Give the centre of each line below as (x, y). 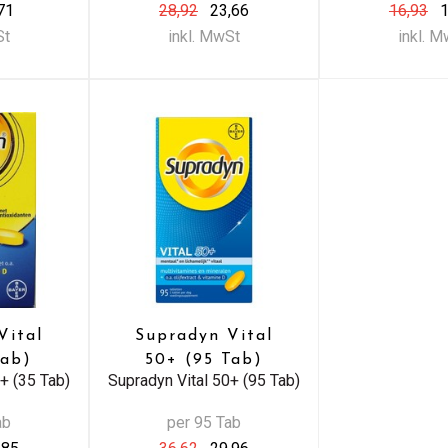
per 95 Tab (203, 422)
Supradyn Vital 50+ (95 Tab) (203, 380)
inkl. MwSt (203, 36)
